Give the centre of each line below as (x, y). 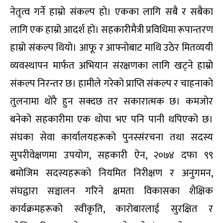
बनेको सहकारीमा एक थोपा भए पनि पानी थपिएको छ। (111, 120)
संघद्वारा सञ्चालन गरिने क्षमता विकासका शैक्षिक (111, 191)
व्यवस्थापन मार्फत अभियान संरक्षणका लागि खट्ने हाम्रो (111, 66)
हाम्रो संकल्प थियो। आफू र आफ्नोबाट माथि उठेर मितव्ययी (111, 48)
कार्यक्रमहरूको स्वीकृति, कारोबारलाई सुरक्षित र (111, 209)
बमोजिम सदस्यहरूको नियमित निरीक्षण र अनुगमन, (111, 173)
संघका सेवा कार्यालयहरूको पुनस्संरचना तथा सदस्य (111, 138)
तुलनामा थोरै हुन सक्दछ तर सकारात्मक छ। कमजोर (111, 102)
